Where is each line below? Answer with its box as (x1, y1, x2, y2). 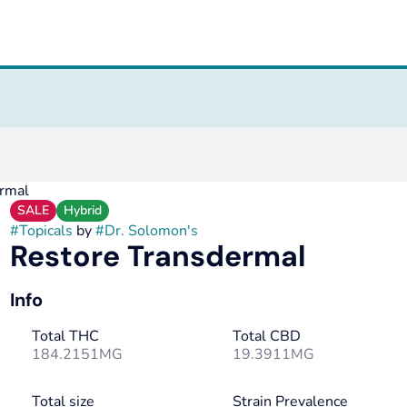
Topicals (18, 221, 73, 241)
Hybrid (63, 202, 102, 219)
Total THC (31, 326, 99, 346)
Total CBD (232, 326, 301, 346)
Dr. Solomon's (104, 221, 198, 241)
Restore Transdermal (9, 237, 306, 275)
